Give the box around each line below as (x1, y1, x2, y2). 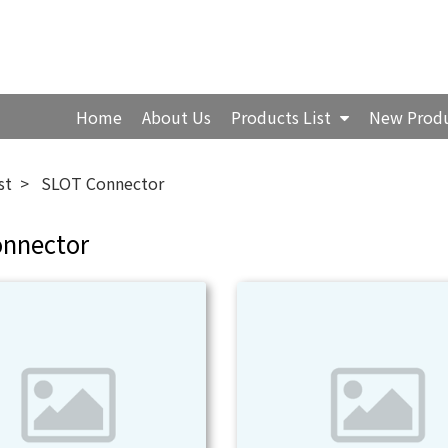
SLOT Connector (41, 171, 165, 195)
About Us (142, 105, 212, 129)
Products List (231, 105, 336, 129)
